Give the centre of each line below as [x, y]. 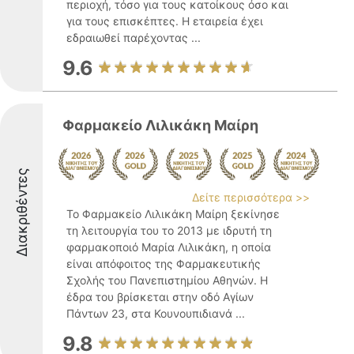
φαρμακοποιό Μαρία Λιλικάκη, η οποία [169, 247]
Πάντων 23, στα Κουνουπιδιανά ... [156, 313]
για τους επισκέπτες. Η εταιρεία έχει [165, 21]
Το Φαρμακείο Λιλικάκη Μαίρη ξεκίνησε [173, 214]
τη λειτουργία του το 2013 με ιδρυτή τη [169, 230]
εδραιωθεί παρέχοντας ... [134, 38]
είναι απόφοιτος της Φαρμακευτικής [164, 264]
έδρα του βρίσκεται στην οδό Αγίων [160, 297]
